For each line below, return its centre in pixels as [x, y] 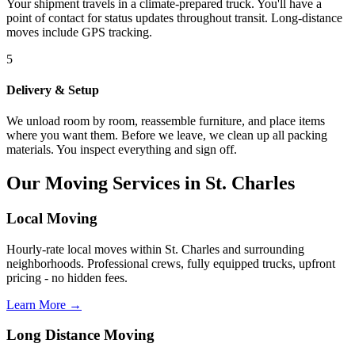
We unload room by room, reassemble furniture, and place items [166, 121]
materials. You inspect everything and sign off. [122, 150]
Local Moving [52, 218]
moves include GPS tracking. [79, 32]
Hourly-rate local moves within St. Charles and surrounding [155, 249]
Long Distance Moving [80, 335]
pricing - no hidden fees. [67, 277]
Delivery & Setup [53, 90]
